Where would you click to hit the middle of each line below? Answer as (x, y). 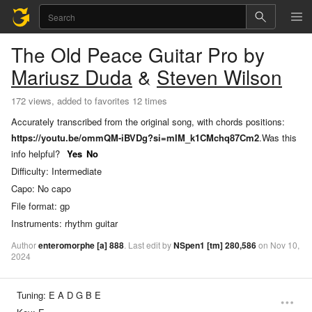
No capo (54, 189)
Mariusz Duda (72, 77)
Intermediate (77, 171)
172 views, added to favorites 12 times (89, 101)
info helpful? (36, 154)
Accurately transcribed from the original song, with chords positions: (148, 122)
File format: (34, 206)
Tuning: (31, 295)
